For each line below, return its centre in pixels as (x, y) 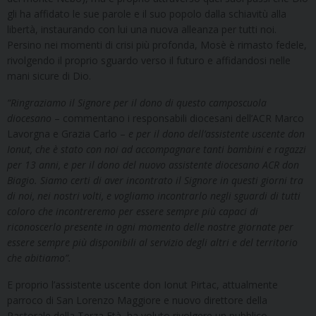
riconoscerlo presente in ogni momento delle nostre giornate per (150, 226)
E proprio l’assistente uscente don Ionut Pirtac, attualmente (142, 284)
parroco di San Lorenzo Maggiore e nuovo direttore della (137, 300)
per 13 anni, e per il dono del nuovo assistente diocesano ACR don (153, 164)
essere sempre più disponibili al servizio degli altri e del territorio (152, 242)
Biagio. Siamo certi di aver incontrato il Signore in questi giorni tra (155, 180)
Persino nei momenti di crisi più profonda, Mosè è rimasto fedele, (157, 44)
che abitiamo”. (39, 257)
